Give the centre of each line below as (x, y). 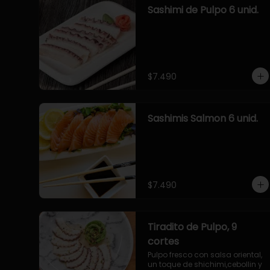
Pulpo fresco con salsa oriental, (205, 255)
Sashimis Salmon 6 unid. (203, 118)
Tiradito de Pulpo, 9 (192, 227)
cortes (163, 241)
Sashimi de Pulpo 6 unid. (203, 10)
